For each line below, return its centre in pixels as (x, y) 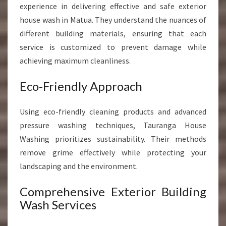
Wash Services (58, 205)
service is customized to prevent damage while (113, 47)
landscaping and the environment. (79, 166)
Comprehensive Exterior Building (113, 191)
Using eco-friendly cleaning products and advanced (113, 111)
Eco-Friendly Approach (81, 86)
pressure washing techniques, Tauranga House (113, 125)
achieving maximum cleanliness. (75, 61)
